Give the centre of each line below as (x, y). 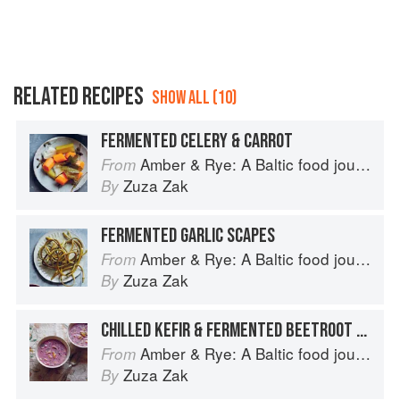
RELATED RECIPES (79, 97)
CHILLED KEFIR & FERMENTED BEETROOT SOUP (362, 331)
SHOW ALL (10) (194, 98)
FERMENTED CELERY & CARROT (197, 142)
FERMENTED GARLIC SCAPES (188, 236)
